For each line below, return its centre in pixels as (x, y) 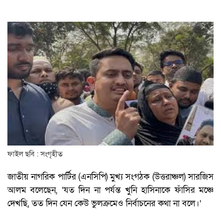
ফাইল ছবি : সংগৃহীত (35, 154)
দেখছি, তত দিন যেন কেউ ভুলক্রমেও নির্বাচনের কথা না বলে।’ (104, 204)
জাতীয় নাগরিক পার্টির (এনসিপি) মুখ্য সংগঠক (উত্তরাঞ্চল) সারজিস (110, 177)
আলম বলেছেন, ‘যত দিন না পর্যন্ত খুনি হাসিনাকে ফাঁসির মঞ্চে (110, 190)
